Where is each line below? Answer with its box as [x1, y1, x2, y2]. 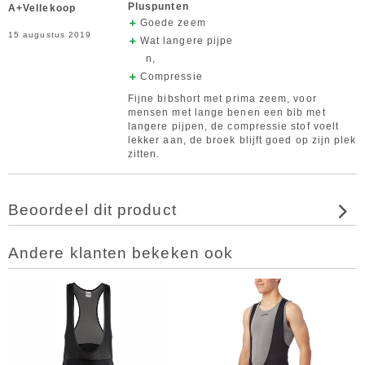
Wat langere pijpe [139, 35, 234, 46]
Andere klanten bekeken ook [8, 244, 234, 262]
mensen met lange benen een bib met [127, 107, 326, 118]
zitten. [127, 148, 161, 160]
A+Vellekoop [8, 2, 76, 14]
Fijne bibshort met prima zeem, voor [127, 93, 317, 104]
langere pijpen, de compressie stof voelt [127, 121, 340, 132]
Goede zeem [139, 17, 206, 29]
